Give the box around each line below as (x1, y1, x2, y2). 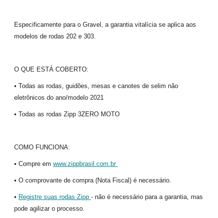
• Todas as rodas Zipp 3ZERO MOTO (14, 110, 120, 118)
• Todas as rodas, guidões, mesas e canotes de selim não (14, 82, 178, 90)
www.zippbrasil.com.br (53, 160, 118, 167)
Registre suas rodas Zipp (18, 193, 91, 200)
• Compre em (14, 160, 53, 167)
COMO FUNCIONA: (14, 143, 70, 151)
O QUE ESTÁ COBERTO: (14, 65, 89, 73)
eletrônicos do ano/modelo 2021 (14, 93, 104, 101)
